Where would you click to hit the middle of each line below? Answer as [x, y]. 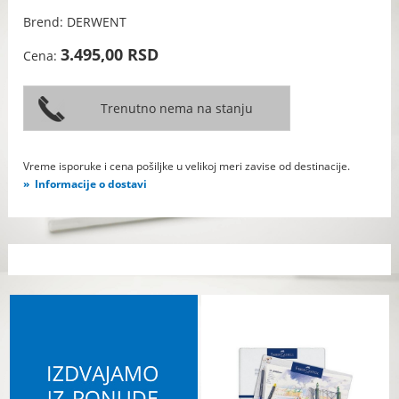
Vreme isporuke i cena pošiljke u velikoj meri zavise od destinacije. [187, 166]
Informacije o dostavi [91, 183]
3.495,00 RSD [110, 54]
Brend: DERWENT [75, 21]
